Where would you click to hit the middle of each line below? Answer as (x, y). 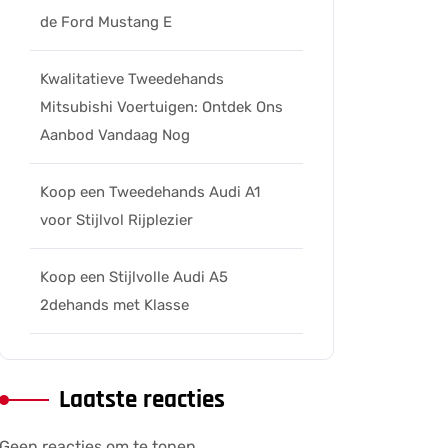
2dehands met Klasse (114, 305)
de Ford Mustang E (106, 22)
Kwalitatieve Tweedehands (132, 79)
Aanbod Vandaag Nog (115, 135)
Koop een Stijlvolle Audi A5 (134, 277)
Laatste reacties (142, 400)
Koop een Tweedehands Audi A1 (150, 192)
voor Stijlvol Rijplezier (116, 220)
